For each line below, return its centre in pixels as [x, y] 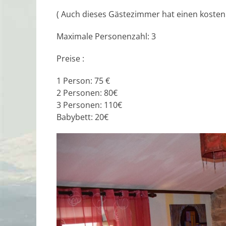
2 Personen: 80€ [87, 93]
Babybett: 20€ [82, 117]
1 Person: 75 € [83, 81]
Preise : [70, 59]
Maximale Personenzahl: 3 [106, 36]
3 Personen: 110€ [89, 105]
